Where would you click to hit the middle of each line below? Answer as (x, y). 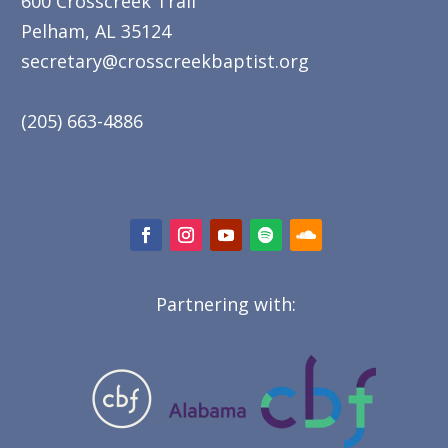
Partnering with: (226, 304)
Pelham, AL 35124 (96, 31)
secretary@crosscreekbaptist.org (165, 61)
